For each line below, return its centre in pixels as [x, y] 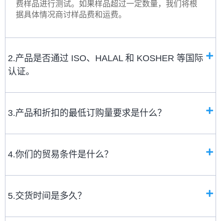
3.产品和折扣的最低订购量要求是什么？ [87, 113]
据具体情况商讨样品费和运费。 [71, 15]
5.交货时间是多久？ [47, 196]
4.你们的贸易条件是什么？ [60, 154]
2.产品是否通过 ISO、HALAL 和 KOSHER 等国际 [106, 58]
